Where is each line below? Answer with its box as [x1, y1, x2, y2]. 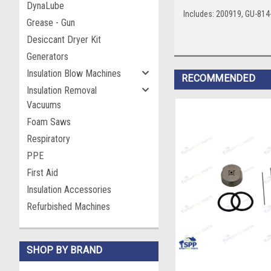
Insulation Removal [27, 85, 97, 96]
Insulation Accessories [27, 184, 111, 195]
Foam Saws [27, 116, 71, 128]
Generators [27, 51, 68, 62]
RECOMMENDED [181, 73, 255, 85]
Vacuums [27, 99, 61, 111]
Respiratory [27, 133, 70, 145]
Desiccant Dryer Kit [27, 34, 101, 45]
